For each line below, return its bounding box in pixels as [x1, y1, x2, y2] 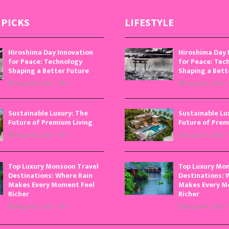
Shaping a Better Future [8, 64, 89, 77]
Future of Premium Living [8, 116, 93, 128]
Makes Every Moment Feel [8, 179, 95, 191]
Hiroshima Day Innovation [8, 46, 93, 58]
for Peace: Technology [8, 55, 82, 67]
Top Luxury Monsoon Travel [8, 161, 99, 173]
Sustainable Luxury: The [8, 107, 88, 119]
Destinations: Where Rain [8, 170, 93, 182]
